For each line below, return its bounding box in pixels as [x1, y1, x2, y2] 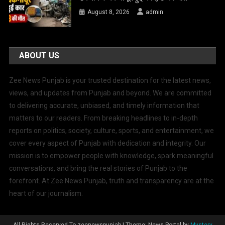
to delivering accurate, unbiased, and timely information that [9, 101, 200, 110]
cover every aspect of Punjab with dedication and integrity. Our [9, 139, 206, 148]
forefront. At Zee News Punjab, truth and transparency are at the [9, 177, 214, 185]
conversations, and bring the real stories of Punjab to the [9, 164, 188, 173]
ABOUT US [19, 51, 60, 61]
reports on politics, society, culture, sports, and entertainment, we [9, 127, 214, 135]
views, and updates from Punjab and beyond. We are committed [9, 89, 212, 97]
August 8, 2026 [87, 9, 130, 16]
